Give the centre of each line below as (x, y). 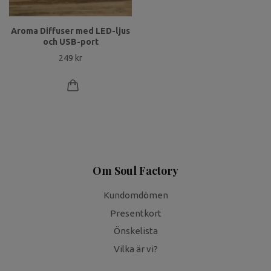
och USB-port (70, 41)
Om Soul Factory (135, 171)
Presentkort (135, 213)
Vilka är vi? (135, 249)
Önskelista (135, 231)
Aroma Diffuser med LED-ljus (71, 31)
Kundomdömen (135, 195)
